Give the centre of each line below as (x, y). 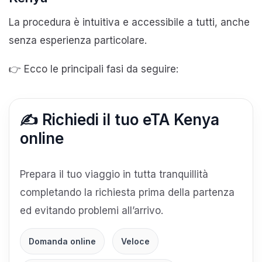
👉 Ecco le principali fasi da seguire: (94, 69)
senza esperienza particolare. (78, 40)
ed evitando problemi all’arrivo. (92, 210)
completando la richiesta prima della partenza (127, 192)
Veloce (135, 241)
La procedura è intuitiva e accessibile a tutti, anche (129, 22)
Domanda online (62, 241)
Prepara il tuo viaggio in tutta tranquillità (114, 174)
